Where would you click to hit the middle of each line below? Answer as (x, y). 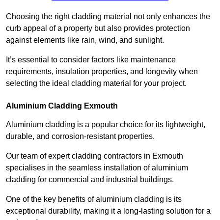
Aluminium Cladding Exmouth (62, 106)
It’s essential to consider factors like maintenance (91, 60)
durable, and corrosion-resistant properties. (81, 137)
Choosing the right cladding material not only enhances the (108, 17)
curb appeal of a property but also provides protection (98, 28)
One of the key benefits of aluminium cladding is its (94, 199)
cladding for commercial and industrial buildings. (90, 180)
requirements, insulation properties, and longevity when (102, 72)
